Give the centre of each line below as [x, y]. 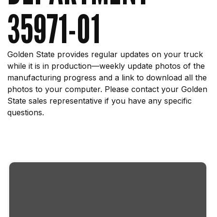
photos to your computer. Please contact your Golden [107, 89]
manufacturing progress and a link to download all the [107, 77]
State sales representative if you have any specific [100, 101]
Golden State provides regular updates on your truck [105, 54]
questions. [26, 112]
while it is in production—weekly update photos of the [106, 66]
